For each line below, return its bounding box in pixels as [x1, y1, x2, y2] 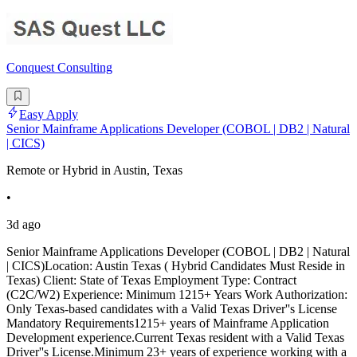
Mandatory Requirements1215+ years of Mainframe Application [6, 316, 329, 330]
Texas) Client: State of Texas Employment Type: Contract [6, 273, 296, 287]
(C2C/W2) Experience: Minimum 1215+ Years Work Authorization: [6, 287, 347, 301]
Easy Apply [19, 107, 78, 121]
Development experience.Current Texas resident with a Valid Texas [6, 330, 344, 344]
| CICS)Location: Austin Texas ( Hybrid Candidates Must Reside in [6, 258, 345, 273]
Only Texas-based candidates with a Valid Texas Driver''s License [6, 301, 337, 316]
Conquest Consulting [6, 61, 112, 75]
